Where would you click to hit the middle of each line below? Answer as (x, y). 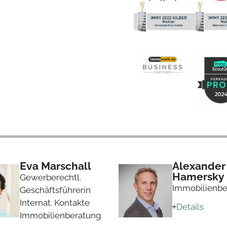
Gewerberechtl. (50, 177)
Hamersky (198, 176)
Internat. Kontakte (54, 202)
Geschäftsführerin (55, 190)
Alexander (199, 166)
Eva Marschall (55, 166)
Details (190, 206)
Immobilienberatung (60, 215)
